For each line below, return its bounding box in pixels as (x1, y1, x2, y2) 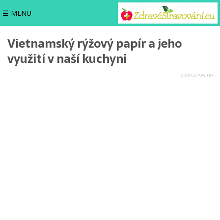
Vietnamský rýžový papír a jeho (7, 34, 182, 53)
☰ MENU (2, 8, 31, 18)
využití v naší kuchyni (7, 49, 127, 68)
